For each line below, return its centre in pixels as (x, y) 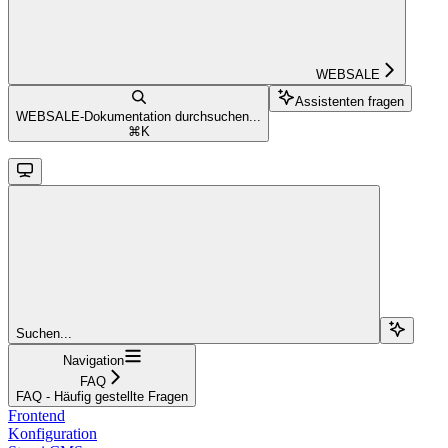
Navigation (93, 360)
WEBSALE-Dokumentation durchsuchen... (138, 116)
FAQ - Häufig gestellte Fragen (102, 396)
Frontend (36, 415)
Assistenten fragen (349, 101)
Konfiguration (52, 433)
